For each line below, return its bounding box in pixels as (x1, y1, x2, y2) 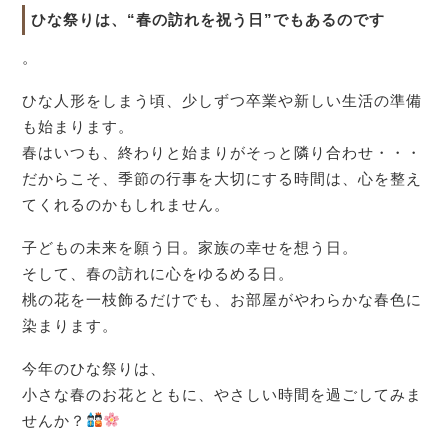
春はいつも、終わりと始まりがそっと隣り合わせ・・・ (22, 144, 423, 162)
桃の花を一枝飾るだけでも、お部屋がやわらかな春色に (22, 290, 423, 308)
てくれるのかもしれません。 (22, 196, 231, 214)
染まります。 (22, 316, 119, 334)
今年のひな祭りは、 (22, 359, 167, 377)
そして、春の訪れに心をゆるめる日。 (22, 264, 295, 282)
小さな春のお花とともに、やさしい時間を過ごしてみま (22, 385, 423, 403)
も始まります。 (22, 118, 135, 136)
